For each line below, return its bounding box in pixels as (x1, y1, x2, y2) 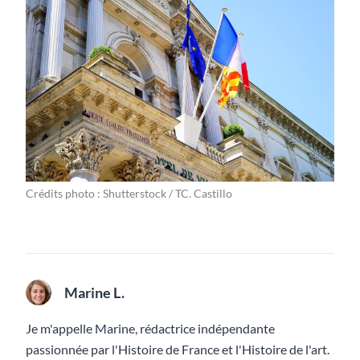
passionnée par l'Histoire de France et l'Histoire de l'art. (26, 342, 329, 358)
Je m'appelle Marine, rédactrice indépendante (26, 321, 275, 337)
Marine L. (64, 284, 125, 302)
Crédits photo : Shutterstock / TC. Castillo (26, 186, 232, 201)
